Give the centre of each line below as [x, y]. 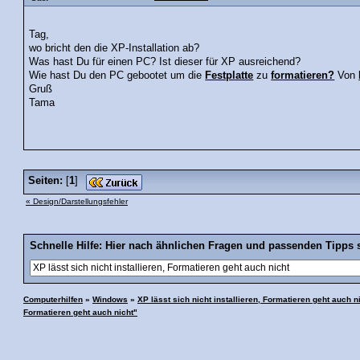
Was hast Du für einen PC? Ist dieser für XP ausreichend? [165, 61]
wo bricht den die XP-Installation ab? [115, 48]
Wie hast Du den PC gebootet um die [117, 75]
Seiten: [45, 180]
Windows [110, 299]
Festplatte [229, 75]
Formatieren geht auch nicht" [80, 312]
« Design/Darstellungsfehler [77, 201]
